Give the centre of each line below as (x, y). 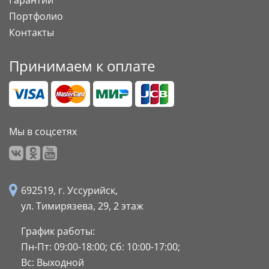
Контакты (32, 33)
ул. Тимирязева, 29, (67, 206)
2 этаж (128, 206)
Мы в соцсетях (43, 132)
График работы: (58, 231)
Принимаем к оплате (82, 66)
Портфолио (36, 17)
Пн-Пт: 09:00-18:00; (65, 247)
